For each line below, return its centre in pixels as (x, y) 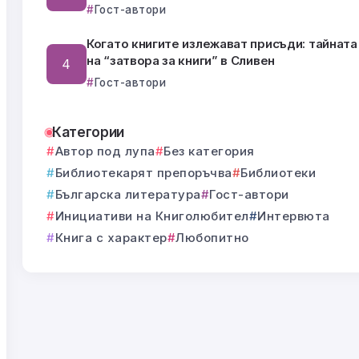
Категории (88, 132)
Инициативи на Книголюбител (152, 216)
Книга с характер (111, 238)
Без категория (209, 151)
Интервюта (294, 216)
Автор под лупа (105, 151)
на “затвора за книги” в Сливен (181, 61)
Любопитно (212, 238)
